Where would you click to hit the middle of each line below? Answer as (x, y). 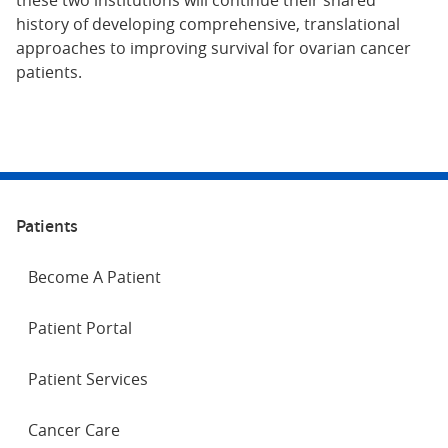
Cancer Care (74, 430)
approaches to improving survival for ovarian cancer (213, 48)
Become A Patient (94, 276)
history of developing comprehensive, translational (208, 24)
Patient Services (88, 379)
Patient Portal (80, 328)
